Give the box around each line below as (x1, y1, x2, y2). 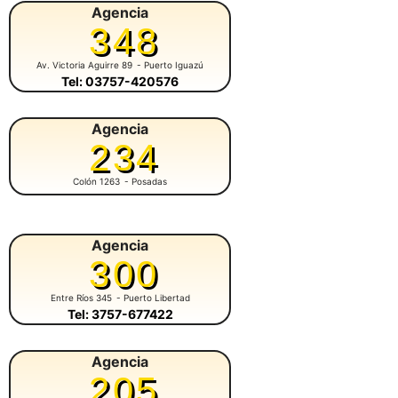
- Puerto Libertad (115, 291, 190, 303)
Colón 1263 (73, 175, 120, 187)
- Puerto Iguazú (137, 59, 203, 70)
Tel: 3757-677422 (67, 306, 173, 322)
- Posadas (124, 175, 167, 187)
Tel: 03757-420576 (61, 73, 179, 89)
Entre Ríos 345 (50, 291, 112, 303)
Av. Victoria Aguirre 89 (36, 59, 132, 70)
